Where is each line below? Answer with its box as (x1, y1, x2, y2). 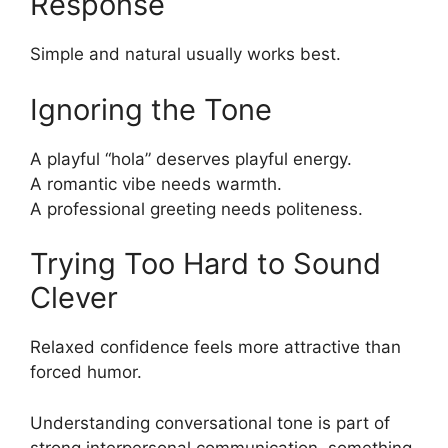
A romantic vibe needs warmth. (30, 173, 282, 194)
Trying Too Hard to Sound (30, 246, 381, 282)
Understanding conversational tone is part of (30, 412, 390, 433)
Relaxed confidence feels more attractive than (30, 337, 401, 358)
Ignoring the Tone (30, 91, 272, 127)
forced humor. (30, 362, 142, 383)
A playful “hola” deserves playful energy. (30, 148, 352, 169)
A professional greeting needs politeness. (30, 198, 363, 219)
